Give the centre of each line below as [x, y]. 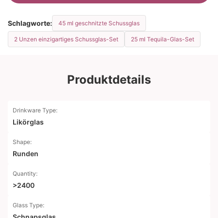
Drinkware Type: [35, 110]
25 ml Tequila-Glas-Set [163, 39]
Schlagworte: [30, 23]
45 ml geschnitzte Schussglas [99, 23]
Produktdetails [109, 80]
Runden [26, 154]
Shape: [22, 142]
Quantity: [25, 173]
